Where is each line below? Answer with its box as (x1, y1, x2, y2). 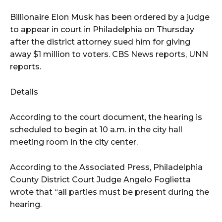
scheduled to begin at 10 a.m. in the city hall (10, 125, 182, 135)
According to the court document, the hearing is (10, 112, 202, 122)
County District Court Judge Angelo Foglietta (10, 175, 191, 185)
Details (10, 87, 38, 97)
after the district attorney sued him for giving (10, 37, 190, 47)
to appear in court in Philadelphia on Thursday (10, 25, 194, 35)
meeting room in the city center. (10, 137, 138, 147)
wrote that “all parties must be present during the (10, 187, 209, 197)
